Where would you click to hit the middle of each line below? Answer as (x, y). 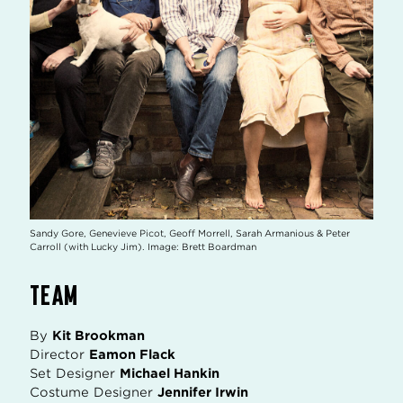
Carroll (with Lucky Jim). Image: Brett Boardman (143, 246)
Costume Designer (94, 392)
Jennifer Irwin (203, 392)
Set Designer (75, 373)
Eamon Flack (132, 354)
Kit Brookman (99, 335)
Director (59, 354)
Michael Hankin (170, 373)
